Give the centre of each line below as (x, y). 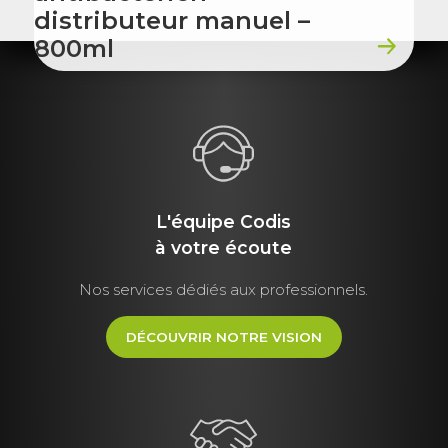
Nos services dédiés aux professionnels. (224, 289)
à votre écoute (224, 247)
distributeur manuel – (171, 21)
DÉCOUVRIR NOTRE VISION (223, 336)
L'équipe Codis (224, 221)
